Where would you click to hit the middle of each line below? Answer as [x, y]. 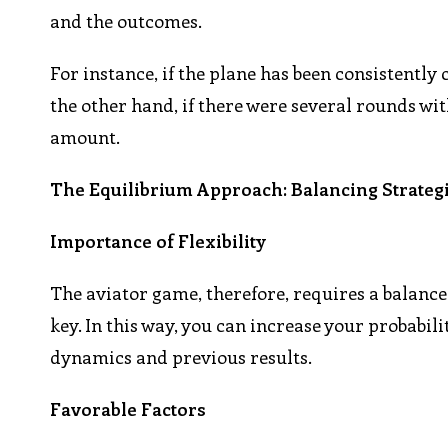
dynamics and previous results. [181, 357]
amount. [85, 137]
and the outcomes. [126, 21]
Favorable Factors [128, 409]
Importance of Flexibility [158, 241]
